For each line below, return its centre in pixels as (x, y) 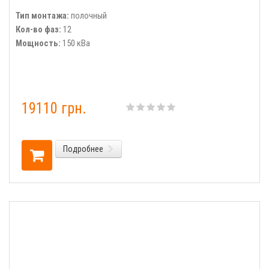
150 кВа (75, 43)
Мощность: (38, 43)
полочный (88, 16)
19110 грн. (54, 108)
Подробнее (83, 149)
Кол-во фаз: (38, 29)
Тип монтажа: (42, 16)
